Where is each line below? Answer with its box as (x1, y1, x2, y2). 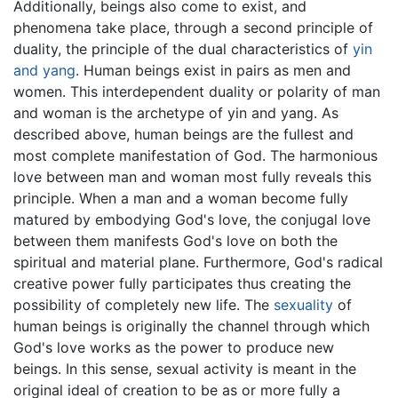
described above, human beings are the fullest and (13, 124, 354, 143)
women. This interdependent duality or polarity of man (13, 82, 380, 100)
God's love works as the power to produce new (13, 338, 334, 356)
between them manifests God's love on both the (13, 231, 338, 250)
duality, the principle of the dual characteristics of (13, 39, 353, 58)
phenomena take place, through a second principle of (13, 18, 373, 36)
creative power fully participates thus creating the (13, 274, 351, 292)
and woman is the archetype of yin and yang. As (13, 103, 338, 122)
